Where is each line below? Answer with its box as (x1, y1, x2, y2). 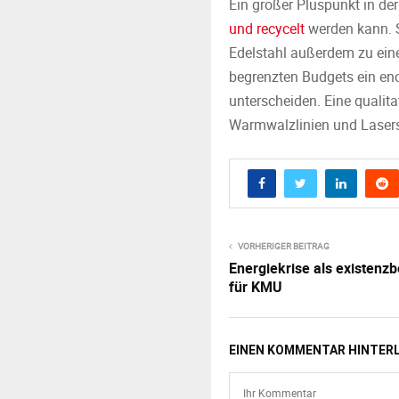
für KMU (229, 277, 282, 297)
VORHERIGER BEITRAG (238, 240, 330, 252)
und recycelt (229, 19, 305, 38)
